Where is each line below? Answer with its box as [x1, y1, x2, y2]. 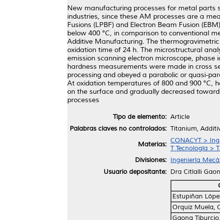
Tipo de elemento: [113, 112, 166, 121]
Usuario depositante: [104, 167, 166, 176]
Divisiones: [135, 156, 166, 164]
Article [170, 112, 190, 121]
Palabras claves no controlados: [70, 124, 166, 133]
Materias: [138, 140, 166, 148]
